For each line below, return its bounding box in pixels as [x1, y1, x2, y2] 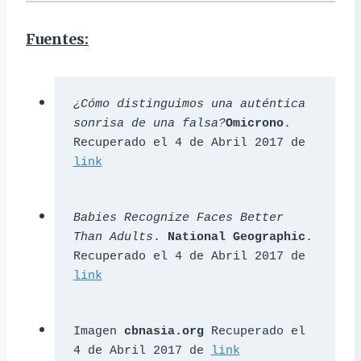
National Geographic [167, 230, 305, 244]
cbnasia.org [123, 324, 204, 338]
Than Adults [73, 230, 153, 244]
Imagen [73, 324, 124, 338]
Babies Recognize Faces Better [73, 210, 284, 225]
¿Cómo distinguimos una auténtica [73, 97, 305, 111]
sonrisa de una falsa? [73, 116, 226, 131]
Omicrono [225, 116, 284, 131]
